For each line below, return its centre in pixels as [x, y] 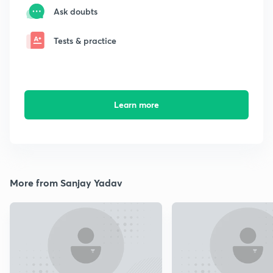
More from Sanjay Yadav [66, 183]
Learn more [136, 105]
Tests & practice [85, 40]
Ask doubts [76, 11]
